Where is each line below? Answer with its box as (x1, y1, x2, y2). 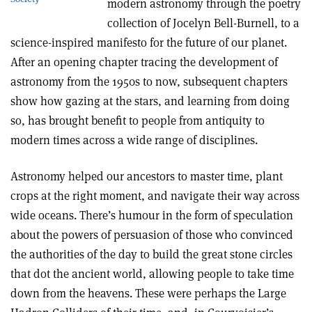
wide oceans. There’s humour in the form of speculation (10, 208, 293, 223)
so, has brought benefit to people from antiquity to (10, 113, 265, 128)
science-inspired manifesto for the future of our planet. (10, 35, 287, 50)
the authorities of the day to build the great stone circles (10, 247, 292, 262)
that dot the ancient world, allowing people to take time (10, 266, 294, 281)
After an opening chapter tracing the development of (10, 54, 278, 70)
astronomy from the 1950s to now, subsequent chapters (10, 74, 288, 89)
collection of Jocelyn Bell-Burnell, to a (107, 15, 300, 31)
